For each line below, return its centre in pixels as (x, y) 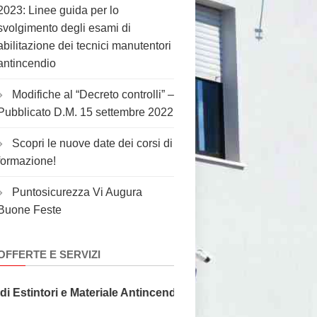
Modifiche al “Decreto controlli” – (93, 94)
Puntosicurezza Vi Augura (77, 192)
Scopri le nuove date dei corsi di (92, 143)
